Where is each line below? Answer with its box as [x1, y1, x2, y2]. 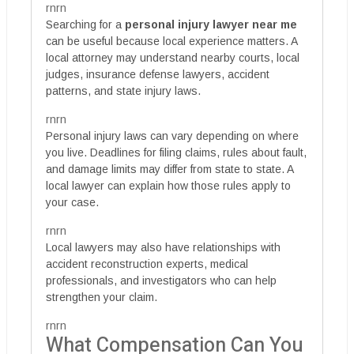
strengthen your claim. [46, 291, 157, 303]
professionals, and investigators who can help [46, 274, 277, 287]
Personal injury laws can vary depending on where [46, 130, 299, 142]
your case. [46, 196, 99, 209]
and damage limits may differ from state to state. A [46, 163, 293, 175]
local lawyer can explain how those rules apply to [46, 179, 291, 192]
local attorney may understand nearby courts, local [46, 51, 299, 64]
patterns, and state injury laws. [46, 85, 201, 97]
